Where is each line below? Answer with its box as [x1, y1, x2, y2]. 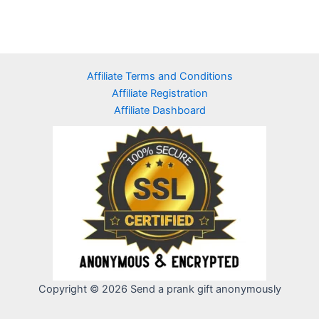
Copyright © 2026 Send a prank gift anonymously [38, 283, 281, 296]
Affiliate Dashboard [113, 104, 206, 117]
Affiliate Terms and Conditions [86, 70, 233, 83]
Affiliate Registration [111, 87, 208, 100]
